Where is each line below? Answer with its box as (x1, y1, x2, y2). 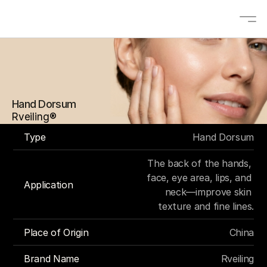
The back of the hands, (147, 157, 252, 169)
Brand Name (24, 253, 79, 265)
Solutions (112, 87, 155, 99)
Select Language (106, 235, 162, 243)
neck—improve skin (164, 186, 252, 198)
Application (24, 179, 73, 191)
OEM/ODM (110, 107, 157, 120)
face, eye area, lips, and (147, 172, 252, 184)
